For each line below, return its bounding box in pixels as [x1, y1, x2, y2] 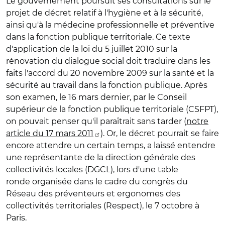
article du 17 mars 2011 [6, 129, 93, 138]
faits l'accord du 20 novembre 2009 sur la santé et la [6, 68, 214, 78]
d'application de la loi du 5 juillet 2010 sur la [6, 44, 177, 54]
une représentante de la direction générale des [6, 153, 195, 162]
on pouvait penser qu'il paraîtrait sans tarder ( [6, 117, 186, 126]
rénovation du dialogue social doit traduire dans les [6, 56, 210, 66]
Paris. [6, 213, 27, 222]
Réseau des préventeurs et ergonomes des [6, 189, 180, 198]
